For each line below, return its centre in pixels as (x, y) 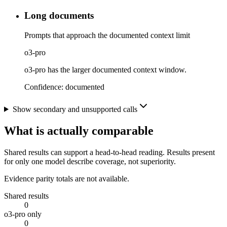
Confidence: (45, 87)
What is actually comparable (79, 130)
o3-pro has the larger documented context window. (105, 69)
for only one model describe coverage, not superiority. (90, 161)
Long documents (59, 16)
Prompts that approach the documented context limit (107, 35)
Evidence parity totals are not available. (67, 178)
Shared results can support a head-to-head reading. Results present (109, 152)
